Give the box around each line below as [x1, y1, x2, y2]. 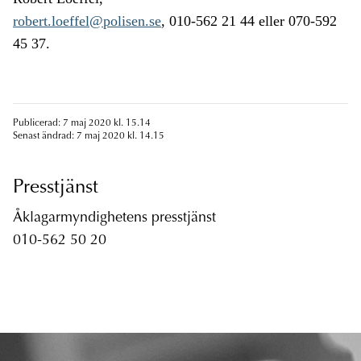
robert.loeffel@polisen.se [13, 13, 161, 30]
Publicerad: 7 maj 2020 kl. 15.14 [13, 118, 151, 129]
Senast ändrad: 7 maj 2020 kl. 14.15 [13, 131, 164, 142]
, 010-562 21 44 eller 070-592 [161, 13, 337, 30]
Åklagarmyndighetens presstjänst [13, 211, 216, 226]
